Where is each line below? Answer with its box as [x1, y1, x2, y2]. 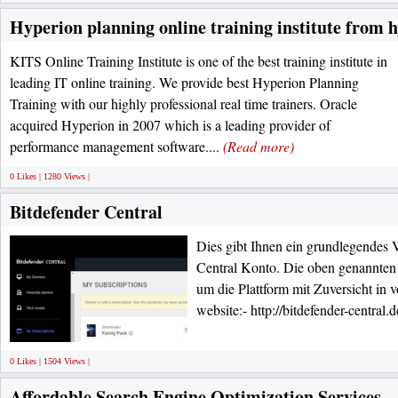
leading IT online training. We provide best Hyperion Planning [10, 73, 359, 92]
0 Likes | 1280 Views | [10, 171, 90, 181]
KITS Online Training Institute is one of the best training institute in [10, 52, 387, 70]
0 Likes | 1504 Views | [10, 356, 90, 366]
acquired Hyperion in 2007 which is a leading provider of [10, 115, 330, 134]
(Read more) [223, 137, 294, 155]
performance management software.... [10, 137, 223, 155]
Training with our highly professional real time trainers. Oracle [10, 94, 357, 113]
